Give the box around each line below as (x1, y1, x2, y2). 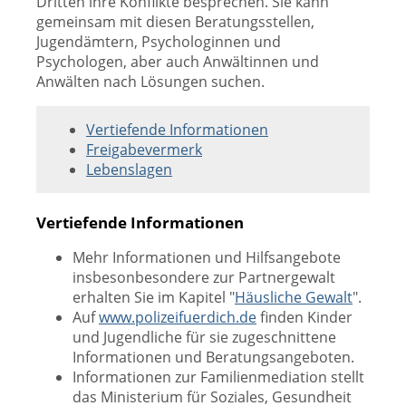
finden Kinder (256, 307, 353, 327)
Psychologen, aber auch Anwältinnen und (36, 52, 319, 72)
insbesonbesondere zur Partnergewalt (72, 267, 335, 287)
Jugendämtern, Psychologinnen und (36, 32, 281, 52)
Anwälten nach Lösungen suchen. (36, 72, 265, 92)
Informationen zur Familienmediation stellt (72, 367, 364, 387)
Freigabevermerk (86, 140, 202, 159)
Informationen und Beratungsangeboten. (72, 347, 354, 367)
